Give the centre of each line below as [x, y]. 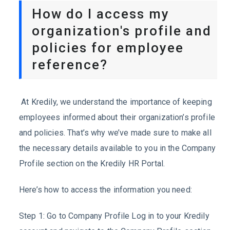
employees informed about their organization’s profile [117, 118]
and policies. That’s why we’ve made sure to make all [115, 133]
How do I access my [101, 14]
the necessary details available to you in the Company [117, 148]
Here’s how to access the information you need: [106, 189]
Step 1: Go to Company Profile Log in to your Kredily [114, 216]
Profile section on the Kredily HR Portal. [92, 164]
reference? [70, 65]
